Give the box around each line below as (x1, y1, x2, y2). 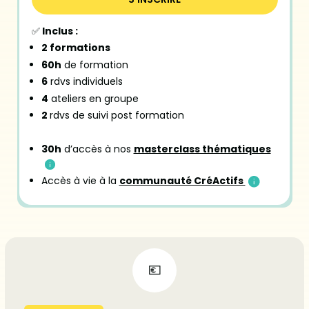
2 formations (41, 41, 110, 55)
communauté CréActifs (119, 173, 246, 188)
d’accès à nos (61, 142, 134, 157)
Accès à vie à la (41, 173, 119, 188)
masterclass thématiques (133, 142, 271, 157)
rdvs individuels (47, 74, 123, 89)
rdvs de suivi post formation (49, 108, 184, 123)
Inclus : (39, 23, 78, 38)
